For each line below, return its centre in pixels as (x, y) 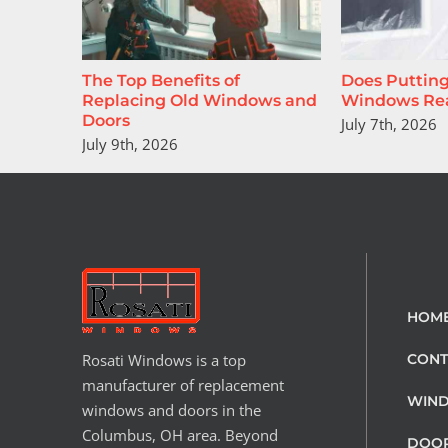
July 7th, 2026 (389, 124)
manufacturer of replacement (183, 384)
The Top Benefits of (161, 81)
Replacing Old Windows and (199, 101)
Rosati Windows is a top (164, 359)
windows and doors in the (171, 409)
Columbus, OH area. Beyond (180, 434)
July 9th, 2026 (130, 144)
